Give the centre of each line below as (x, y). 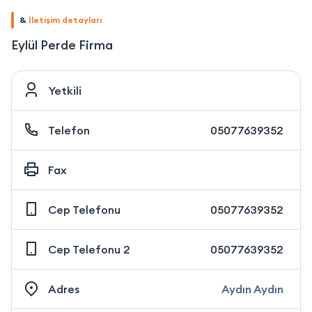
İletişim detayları (65, 19)
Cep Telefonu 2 (89, 249)
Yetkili (65, 90)
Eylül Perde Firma (62, 45)
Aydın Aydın (252, 289)
